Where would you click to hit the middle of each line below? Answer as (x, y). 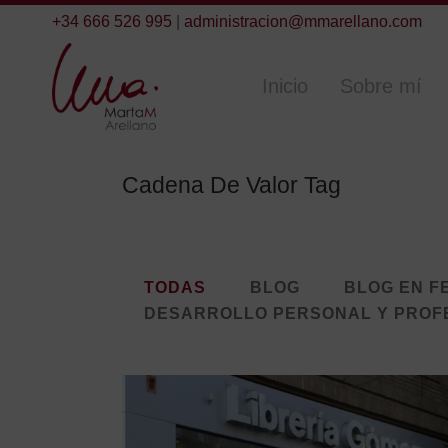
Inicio (285, 86)
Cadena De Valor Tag (231, 185)
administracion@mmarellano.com (303, 21)
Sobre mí (381, 86)
